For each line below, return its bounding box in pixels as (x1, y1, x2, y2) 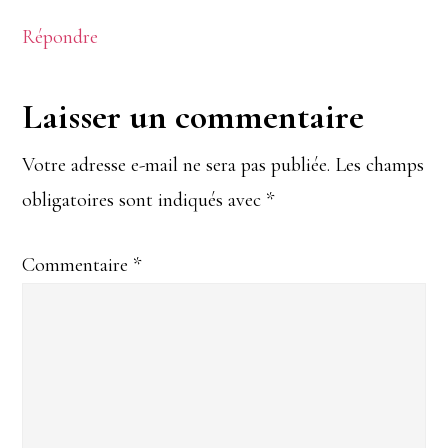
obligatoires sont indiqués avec (22, 187, 267, 212)
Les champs (335, 152, 425, 177)
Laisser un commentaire (22, 94, 365, 138)
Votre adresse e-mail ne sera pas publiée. (22, 152, 331, 177)
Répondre (22, 24, 99, 49)
